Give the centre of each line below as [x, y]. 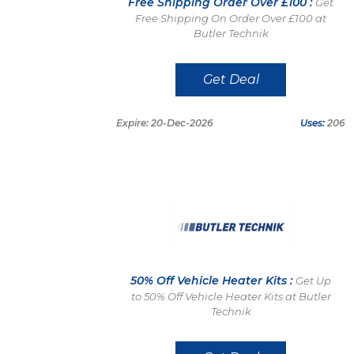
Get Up [313, 281]
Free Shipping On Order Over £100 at [231, 18]
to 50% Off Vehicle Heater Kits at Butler [231, 296]
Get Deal [231, 79]
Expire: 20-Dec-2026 [165, 123]
